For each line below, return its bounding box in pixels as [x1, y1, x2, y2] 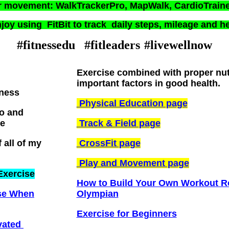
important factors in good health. [76, 78, 220, 88]
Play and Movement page [76, 158, 189, 168]
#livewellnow [144, 38, 212, 52]
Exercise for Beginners [76, 209, 177, 219]
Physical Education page [76, 98, 188, 108]
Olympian [76, 189, 119, 199]
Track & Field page [76, 118, 161, 128]
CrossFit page [76, 138, 141, 148]
